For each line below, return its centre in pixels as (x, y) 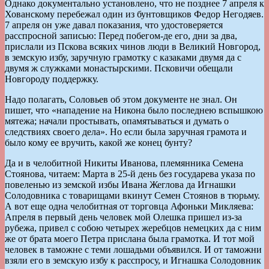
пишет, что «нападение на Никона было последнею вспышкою (134, 110)
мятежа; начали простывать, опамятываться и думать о (117, 121)
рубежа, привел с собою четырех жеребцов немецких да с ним (133, 228)
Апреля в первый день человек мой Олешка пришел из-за (123, 217)
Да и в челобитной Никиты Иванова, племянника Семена (124, 163)
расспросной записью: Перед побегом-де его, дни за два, (121, 35)
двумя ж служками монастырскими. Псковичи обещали (119, 68)
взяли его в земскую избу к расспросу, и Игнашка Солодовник (133, 260)
